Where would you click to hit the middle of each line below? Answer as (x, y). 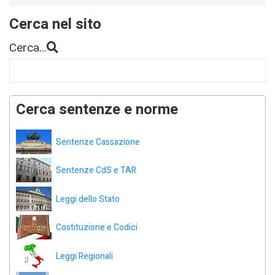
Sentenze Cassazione (98, 142)
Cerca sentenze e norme (97, 110)
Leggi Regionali (84, 256)
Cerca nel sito (55, 24)
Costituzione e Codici (97, 228)
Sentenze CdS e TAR (96, 171)
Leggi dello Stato (88, 199)
